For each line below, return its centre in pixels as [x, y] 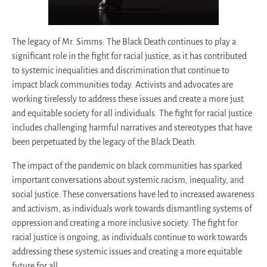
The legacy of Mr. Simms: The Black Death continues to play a [124, 42]
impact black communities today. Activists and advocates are [122, 85]
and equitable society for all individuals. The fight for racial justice [132, 114]
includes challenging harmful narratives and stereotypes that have [132, 128]
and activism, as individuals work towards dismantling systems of [132, 209]
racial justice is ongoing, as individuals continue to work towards [130, 237]
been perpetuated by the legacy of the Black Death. [104, 142]
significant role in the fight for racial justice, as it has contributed [129, 56]
